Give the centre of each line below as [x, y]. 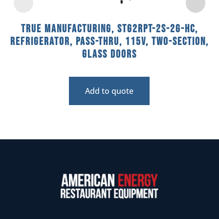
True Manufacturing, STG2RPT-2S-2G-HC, [109, 29]
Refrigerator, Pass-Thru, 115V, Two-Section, [109, 42]
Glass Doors [109, 54]
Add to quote [109, 91]
